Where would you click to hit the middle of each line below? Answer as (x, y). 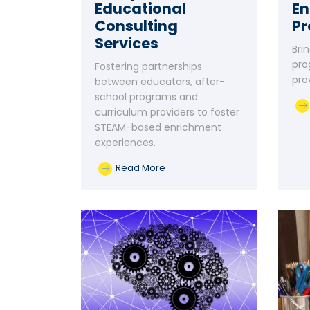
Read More (140, 168)
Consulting (136, 26)
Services (127, 43)
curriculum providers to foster (167, 112)
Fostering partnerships (148, 66)
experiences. (125, 143)
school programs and (146, 97)
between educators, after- (160, 82)
